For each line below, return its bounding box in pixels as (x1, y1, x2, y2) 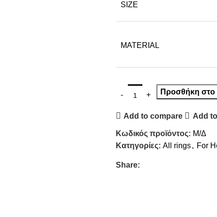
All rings (163, 141, 191, 150)
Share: (116, 161, 140, 170)
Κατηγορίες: (116, 141, 161, 150)
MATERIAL (121, 41, 159, 50)
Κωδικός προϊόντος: (116, 129, 193, 138)
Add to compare (124, 111, 183, 120)
